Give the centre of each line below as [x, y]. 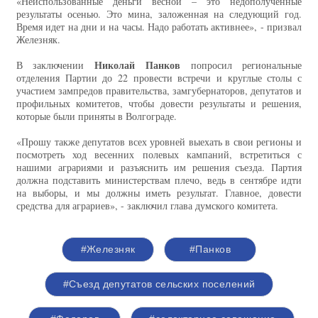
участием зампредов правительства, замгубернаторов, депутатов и [159, 91]
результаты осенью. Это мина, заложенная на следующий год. [159, 14]
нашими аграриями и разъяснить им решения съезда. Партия [159, 168]
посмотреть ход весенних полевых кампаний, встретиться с [159, 155]
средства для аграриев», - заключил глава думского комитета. [147, 206]
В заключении [56, 65]
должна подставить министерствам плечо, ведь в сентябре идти [159, 180]
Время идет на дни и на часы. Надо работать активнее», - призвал [159, 27]
